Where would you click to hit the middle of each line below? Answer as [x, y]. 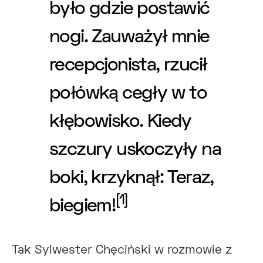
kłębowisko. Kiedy [120, 122]
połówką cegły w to [128, 94]
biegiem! [82, 207]
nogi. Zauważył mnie [129, 38]
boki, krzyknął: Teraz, [131, 179]
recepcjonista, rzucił [128, 66]
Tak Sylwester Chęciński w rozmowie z [122, 250]
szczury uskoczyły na [135, 151]
